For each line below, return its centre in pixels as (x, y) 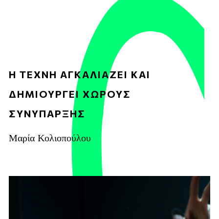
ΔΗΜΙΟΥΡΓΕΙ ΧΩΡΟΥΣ (70, 94)
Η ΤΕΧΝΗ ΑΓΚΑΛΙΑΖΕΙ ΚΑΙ (80, 74)
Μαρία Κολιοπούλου (50, 136)
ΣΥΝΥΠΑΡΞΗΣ (47, 113)
